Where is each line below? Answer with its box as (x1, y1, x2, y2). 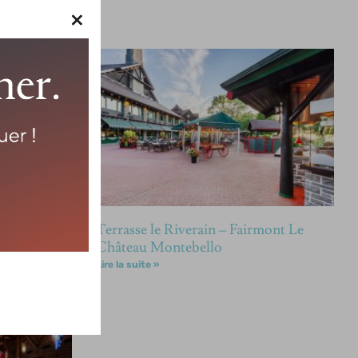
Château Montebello (95, 238, 222, 257)
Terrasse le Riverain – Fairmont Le (95, 221, 304, 239)
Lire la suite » (95, 259, 159, 270)
